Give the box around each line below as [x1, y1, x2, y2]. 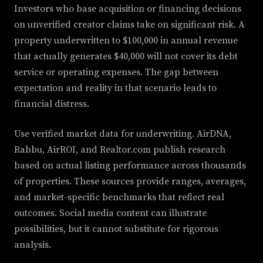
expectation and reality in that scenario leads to [14, 82, 217, 95]
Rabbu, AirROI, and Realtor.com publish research [14, 144, 225, 156]
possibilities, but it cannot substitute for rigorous [14, 223, 218, 235]
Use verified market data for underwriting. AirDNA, [14, 128, 231, 140]
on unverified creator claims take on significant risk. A [14, 19, 245, 31]
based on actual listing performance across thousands [14, 160, 246, 172]
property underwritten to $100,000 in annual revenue [14, 35, 238, 47]
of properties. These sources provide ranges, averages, [14, 176, 246, 188]
